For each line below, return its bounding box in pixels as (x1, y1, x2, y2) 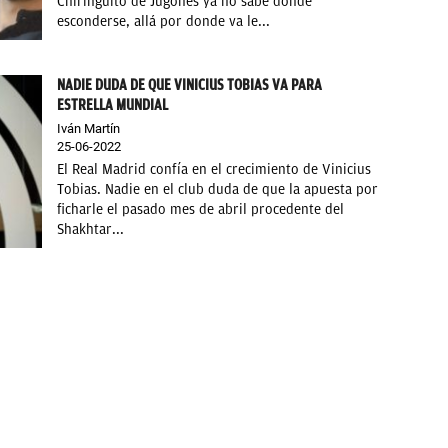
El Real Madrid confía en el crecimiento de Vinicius (57, 161, 372, 178)
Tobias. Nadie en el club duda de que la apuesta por (57, 181, 379, 198)
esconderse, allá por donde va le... (57, 12, 271, 30)
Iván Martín (57, 121, 121, 136)
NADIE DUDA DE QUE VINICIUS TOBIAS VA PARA (57, 76, 323, 94)
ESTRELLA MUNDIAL (57, 96, 169, 114)
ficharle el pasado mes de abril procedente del (57, 201, 345, 218)
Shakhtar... (57, 221, 125, 238)
